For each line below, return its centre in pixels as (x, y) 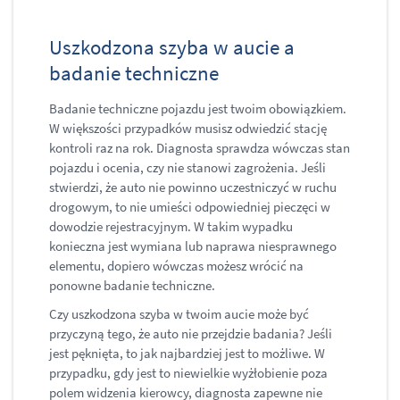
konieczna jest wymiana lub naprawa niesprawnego (193, 246)
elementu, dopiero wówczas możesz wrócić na (176, 266)
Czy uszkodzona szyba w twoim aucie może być (179, 314)
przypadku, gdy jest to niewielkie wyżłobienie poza (188, 373)
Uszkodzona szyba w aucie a (172, 47)
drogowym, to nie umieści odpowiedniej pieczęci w (190, 207)
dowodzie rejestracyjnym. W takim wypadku (171, 227)
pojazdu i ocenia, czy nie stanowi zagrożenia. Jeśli (187, 168)
